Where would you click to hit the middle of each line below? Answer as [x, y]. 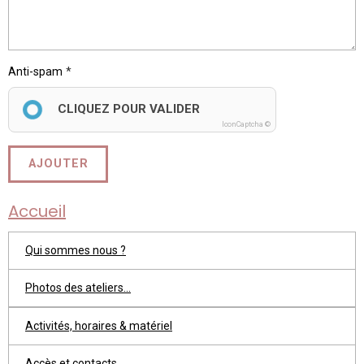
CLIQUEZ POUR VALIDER [129, 108]
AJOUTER [58, 164]
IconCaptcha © [246, 124]
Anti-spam [35, 71]
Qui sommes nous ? [76, 250]
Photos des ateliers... [78, 288]
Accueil [37, 211]
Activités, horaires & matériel [99, 325]
